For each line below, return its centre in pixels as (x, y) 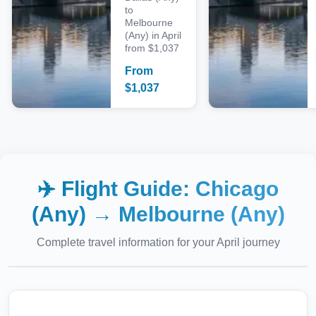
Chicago (237, 189)
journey (260, 242)
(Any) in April (153, 35)
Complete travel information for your (126, 242)
